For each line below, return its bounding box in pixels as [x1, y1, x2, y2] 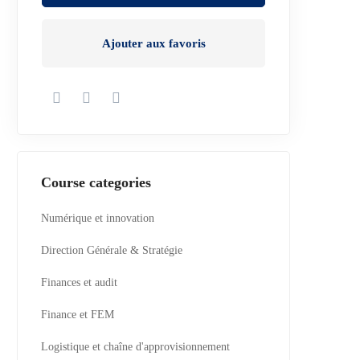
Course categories [40, 174, 151, 191]
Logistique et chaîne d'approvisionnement [40, 341, 230, 354]
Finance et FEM [40, 309, 114, 321]
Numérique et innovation [40, 212, 154, 225]
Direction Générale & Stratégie [40, 244, 182, 257]
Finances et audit [40, 276, 117, 289]
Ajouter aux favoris [101, 36, 206, 50]
